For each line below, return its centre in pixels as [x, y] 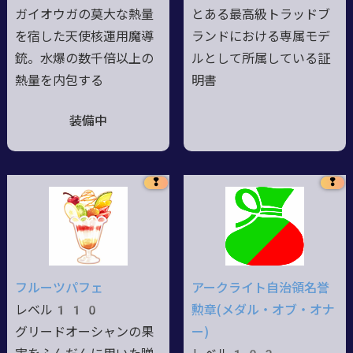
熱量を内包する [59, 80]
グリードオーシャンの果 [84, 332]
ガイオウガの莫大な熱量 [84, 14]
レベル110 [57, 310]
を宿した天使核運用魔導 [84, 36]
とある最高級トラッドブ [260, 14]
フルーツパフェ [59, 288]
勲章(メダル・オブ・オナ [263, 310]
